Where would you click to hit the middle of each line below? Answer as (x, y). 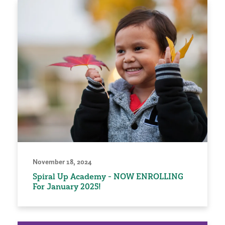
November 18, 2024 (62, 161)
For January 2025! (67, 186)
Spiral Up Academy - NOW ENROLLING (108, 176)
